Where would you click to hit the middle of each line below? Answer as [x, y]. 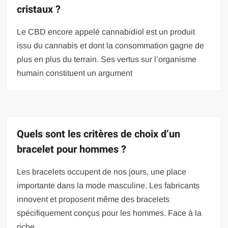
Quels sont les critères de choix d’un [99, 134]
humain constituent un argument [75, 73]
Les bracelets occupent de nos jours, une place [102, 172]
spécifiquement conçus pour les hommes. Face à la [109, 213]
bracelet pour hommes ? [72, 149]
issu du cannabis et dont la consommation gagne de [111, 45]
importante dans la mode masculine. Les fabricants [108, 185]
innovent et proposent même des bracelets [93, 199]
